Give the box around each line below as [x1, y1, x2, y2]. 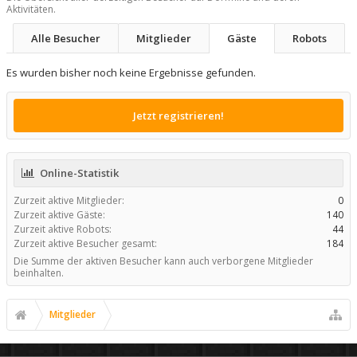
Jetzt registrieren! [133, 108, 224, 123]
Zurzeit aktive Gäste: [14, 207, 105, 222]
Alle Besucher [31, 30, 100, 45]
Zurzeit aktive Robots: [14, 222, 112, 236]
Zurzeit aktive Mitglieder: [14, 193, 124, 207]
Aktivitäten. [6, 2, 56, 16]
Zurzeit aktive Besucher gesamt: [14, 236, 157, 250]
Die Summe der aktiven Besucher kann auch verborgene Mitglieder [14, 253, 313, 268]
